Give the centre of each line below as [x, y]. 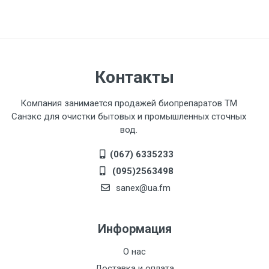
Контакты [134, 77]
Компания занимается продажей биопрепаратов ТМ [128, 103]
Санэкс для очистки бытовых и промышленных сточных [128, 116]
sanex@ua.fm [142, 188]
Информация [134, 229]
